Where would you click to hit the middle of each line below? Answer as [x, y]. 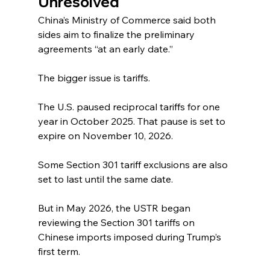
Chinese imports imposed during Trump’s [130, 237]
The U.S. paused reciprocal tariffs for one [130, 106]
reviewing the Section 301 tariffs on [117, 222]
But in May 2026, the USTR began [115, 208]
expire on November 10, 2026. [105, 135]
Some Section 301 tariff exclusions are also [134, 164]
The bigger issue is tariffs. [94, 77]
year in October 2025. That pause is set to [133, 121]
